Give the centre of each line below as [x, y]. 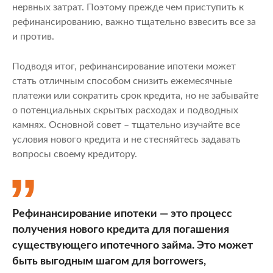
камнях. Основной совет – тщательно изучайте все [126, 125]
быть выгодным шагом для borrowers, [109, 262]
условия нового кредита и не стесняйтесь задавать [126, 139]
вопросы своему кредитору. [75, 154]
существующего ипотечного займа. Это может [133, 246]
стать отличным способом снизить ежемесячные [122, 81]
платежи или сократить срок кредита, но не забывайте [135, 95]
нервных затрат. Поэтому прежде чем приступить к [128, 7]
